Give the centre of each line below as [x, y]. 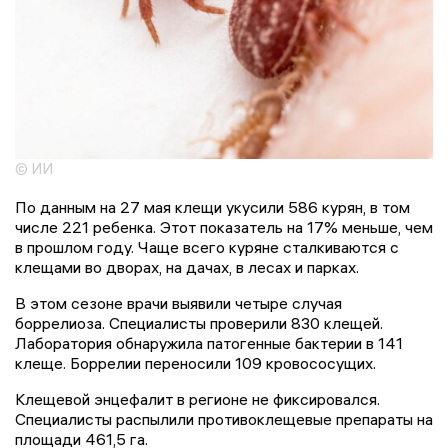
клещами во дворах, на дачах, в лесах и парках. [187, 266]
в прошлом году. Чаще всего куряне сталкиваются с [207, 246]
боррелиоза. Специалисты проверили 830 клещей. [199, 322]
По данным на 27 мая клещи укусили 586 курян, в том [212, 206]
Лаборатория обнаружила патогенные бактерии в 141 [209, 342]
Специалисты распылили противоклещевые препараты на [224, 418]
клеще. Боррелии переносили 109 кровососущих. [195, 362]
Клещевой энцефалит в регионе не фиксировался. [197, 398]
